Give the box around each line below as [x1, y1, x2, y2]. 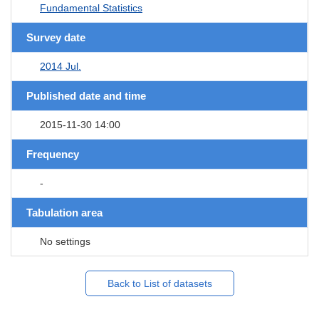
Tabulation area [26, 206, 103, 219]
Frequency [26, 147, 79, 160]
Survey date [26, 31, 85, 43]
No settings [40, 235, 90, 247]
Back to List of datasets [107, 277, 212, 289]
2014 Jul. [40, 60, 81, 72]
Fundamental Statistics [40, 1, 142, 14]
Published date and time [26, 89, 146, 102]
